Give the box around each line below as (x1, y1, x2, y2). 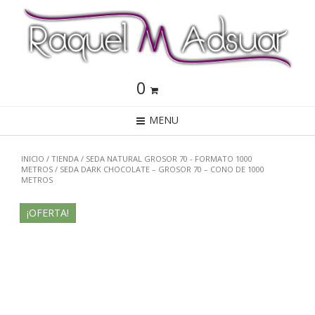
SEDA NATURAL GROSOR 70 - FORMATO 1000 (86, 153, 252, 164)
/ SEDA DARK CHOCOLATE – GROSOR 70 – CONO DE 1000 (53, 164, 264, 174)
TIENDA (51, 153, 79, 164)
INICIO (21, 153, 44, 164)
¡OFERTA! (27, 206, 69, 219)
